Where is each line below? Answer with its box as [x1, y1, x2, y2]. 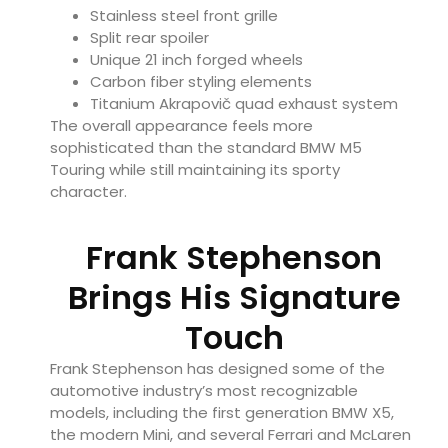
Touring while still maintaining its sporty [50, 159, 340, 181]
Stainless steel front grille [90, 5, 278, 27]
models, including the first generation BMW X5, [50, 401, 394, 423]
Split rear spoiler [90, 27, 209, 49]
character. [50, 181, 127, 203]
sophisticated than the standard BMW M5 [50, 137, 362, 159]
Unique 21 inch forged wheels [90, 49, 303, 71]
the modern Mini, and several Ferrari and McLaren [50, 423, 411, 445]
